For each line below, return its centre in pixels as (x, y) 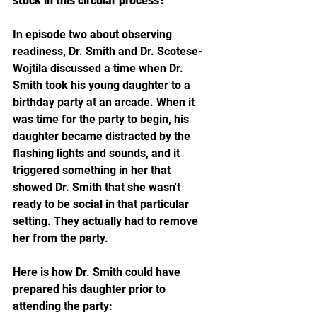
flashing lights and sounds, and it (98, 153)
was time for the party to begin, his (102, 119)
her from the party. (62, 238)
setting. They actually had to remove (107, 221)
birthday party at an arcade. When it (105, 102)
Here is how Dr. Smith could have (98, 272)
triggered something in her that (93, 170)
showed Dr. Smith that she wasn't (98, 187)
